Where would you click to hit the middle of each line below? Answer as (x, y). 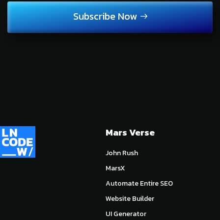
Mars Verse (130, 132)
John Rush (122, 153)
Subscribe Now (105, 16)
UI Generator (126, 214)
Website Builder (130, 198)
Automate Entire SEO (139, 183)
